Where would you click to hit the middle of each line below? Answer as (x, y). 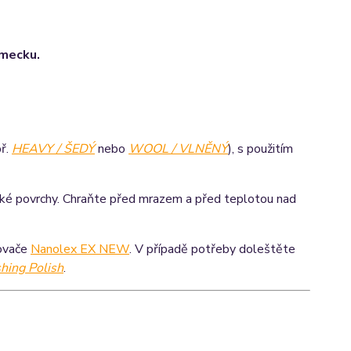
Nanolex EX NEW (80, 249)
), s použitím (260, 148)
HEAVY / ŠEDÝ (53, 148)
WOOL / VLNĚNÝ (178, 148)
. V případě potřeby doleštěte (212, 249)
